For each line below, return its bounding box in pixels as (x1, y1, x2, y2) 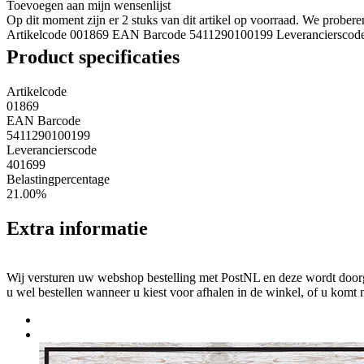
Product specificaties (6, 46, 180, 67)
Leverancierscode (6, 142, 97, 157)
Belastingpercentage (6, 171, 110, 186)
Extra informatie (6, 217, 148, 239)
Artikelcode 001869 (6, 28, 109, 41)
